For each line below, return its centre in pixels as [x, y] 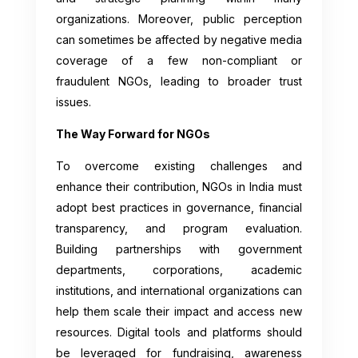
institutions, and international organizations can [179, 290]
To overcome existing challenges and [179, 165]
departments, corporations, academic [179, 269]
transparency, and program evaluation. [179, 228]
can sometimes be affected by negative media [179, 39]
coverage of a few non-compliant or [179, 60]
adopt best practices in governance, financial [179, 207]
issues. [73, 101]
